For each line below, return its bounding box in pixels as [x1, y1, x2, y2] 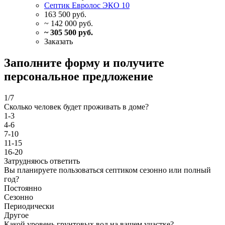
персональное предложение [4, 70, 153, 83]
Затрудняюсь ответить [4, 157, 80, 166]
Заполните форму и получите [4, 56, 164, 70]
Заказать [44, 37, 73, 46]
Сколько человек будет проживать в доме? [4, 102, 149, 111]
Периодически [4, 202, 54, 211]
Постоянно [4, 184, 42, 193]
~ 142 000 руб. [44, 19, 93, 28]
